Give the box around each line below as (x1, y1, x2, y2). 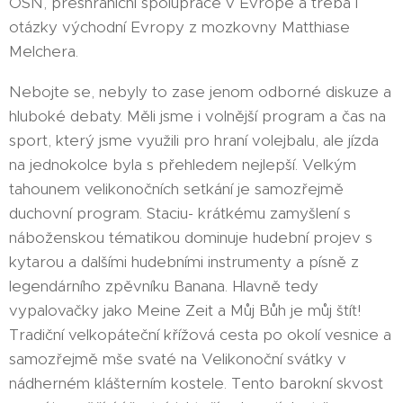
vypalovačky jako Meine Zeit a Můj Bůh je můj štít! (9, 300, 361, 320)
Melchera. (9, 41, 78, 61)
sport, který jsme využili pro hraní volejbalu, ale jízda (9, 130, 379, 150)
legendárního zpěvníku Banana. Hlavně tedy (9, 276, 318, 296)
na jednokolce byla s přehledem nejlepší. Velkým (9, 155, 356, 175)
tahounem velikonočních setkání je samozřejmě (9, 179, 344, 199)
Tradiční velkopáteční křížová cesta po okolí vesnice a (9, 325, 391, 345)
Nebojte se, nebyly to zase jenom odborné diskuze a (9, 82, 391, 102)
